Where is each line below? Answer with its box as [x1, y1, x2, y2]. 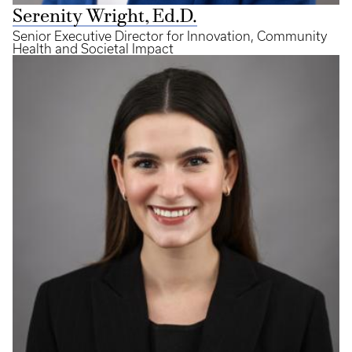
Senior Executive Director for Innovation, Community [13, 29, 327, 43]
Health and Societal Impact [13, 42, 174, 56]
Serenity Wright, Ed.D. [13, 8, 197, 27]
